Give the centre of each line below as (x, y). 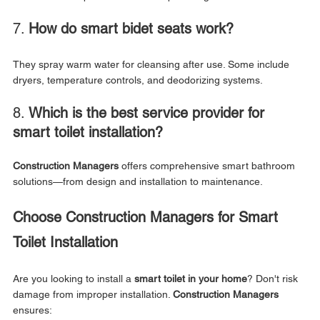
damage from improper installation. (93, 294)
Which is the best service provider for (149, 112)
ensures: (32, 310)
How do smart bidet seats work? (131, 28)
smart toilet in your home (191, 278)
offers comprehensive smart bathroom (208, 165)
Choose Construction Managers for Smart (147, 217)
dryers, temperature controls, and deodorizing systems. (138, 80)
